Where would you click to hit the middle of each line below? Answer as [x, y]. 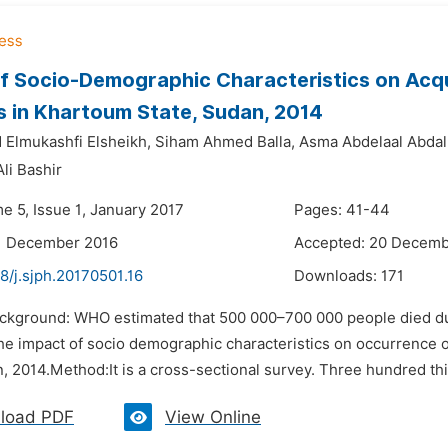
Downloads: [337, 276]
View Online [213, 417]
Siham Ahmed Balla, [225, 142]
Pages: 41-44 [342, 210]
